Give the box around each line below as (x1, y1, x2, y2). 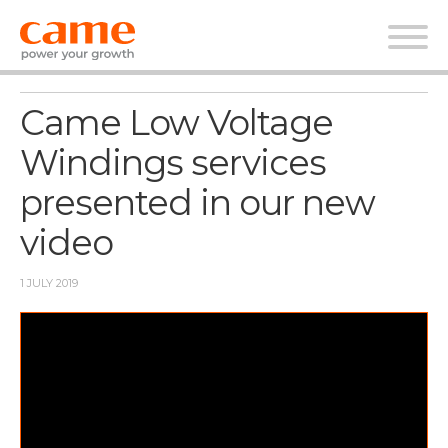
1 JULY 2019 (20, 276, 78, 290)
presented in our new (20, 181, 375, 224)
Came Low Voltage (20, 101, 333, 144)
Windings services (20, 141, 326, 184)
